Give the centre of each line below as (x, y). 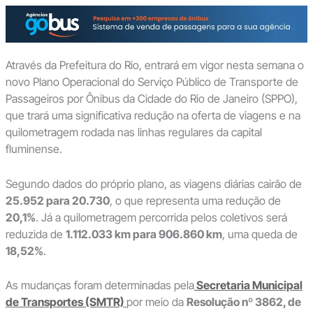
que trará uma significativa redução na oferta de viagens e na (153, 116)
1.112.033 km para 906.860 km (144, 234)
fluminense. (34, 149)
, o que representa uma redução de (195, 200)
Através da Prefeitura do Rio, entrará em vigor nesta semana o (154, 65)
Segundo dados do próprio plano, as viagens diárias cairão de (153, 183)
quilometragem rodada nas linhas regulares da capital (133, 132)
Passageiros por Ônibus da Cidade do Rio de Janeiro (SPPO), (151, 99)
